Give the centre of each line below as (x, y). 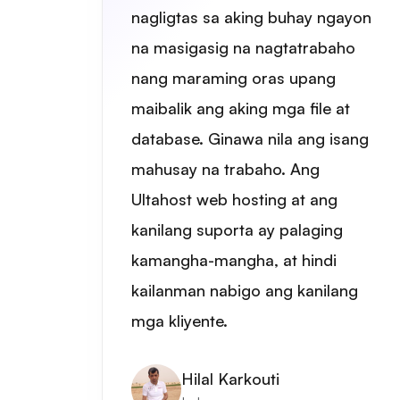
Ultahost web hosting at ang (234, 199)
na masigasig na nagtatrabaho (243, 47)
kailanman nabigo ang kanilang (245, 290)
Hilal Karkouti (230, 378)
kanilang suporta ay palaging (237, 229)
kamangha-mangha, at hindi (234, 259)
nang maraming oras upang (233, 77)
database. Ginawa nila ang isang (250, 138)
